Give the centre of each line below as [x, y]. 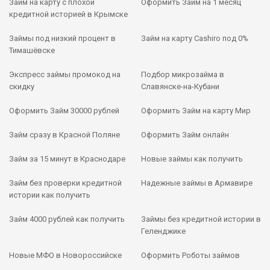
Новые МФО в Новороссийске [65, 255]
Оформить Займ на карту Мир [196, 110]
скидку [22, 86]
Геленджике [163, 231]
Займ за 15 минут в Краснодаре [67, 159]
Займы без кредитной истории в [201, 219]
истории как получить [50, 195]
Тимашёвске [32, 50]
